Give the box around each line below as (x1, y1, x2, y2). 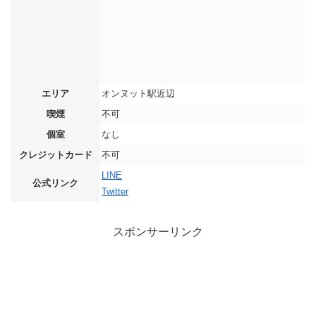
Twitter (102, 186, 128, 197)
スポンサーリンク (113, 225, 203, 238)
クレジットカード (18, 150, 92, 161)
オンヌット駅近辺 (102, 88, 175, 99)
